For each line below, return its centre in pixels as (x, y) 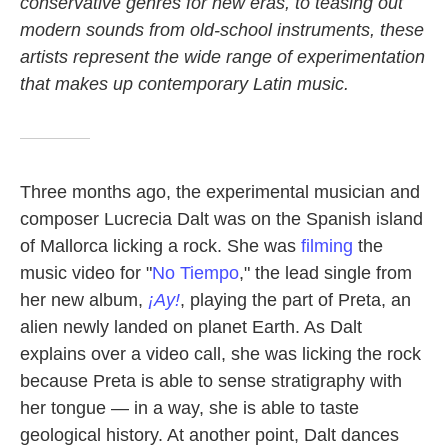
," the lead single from (325, 273)
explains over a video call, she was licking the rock (220, 354)
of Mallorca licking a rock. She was (160, 246)
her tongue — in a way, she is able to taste (189, 408)
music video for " (86, 273)
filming (327, 246)
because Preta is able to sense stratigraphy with (211, 381)
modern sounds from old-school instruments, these (222, 30)
